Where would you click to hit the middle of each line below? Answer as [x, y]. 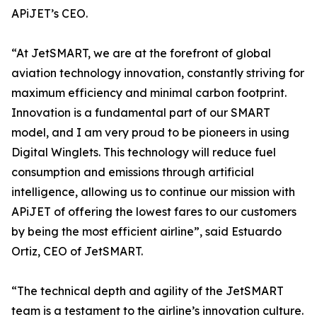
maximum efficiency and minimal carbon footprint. [149, 93]
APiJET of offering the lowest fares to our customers [154, 212]
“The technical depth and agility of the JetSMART [148, 291]
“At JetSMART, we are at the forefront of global [141, 53]
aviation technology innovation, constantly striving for [158, 73]
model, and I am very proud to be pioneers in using [150, 133]
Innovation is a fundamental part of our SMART [141, 113]
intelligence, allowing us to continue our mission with [153, 192]
